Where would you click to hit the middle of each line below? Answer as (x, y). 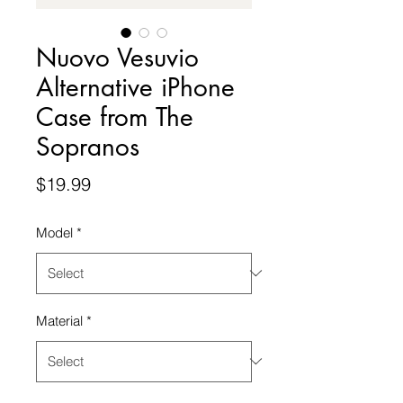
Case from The (115, 116)
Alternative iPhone (135, 87)
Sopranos (88, 146)
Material (59, 320)
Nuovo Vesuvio (117, 57)
